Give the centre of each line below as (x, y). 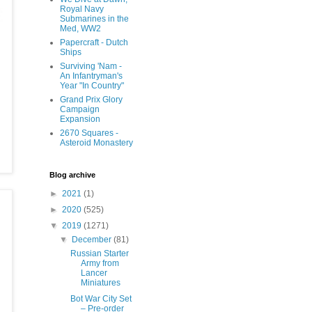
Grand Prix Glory (91, 100)
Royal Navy (82, 9)
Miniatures (100, 283)
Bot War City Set (101, 299)
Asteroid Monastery (96, 143)
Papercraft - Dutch (94, 42)
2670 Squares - (89, 133)
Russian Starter (99, 253)
